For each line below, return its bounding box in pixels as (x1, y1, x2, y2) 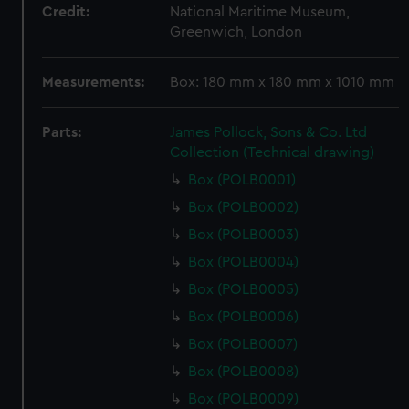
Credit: (42, 5, 90, 19)
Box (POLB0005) (188, 282, 299, 297)
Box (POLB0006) (188, 309, 299, 324)
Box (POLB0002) (188, 200, 299, 215)
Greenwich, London (170, 25, 303, 39)
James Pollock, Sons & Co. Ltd (170, 125, 368, 140)
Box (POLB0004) (188, 255, 299, 269)
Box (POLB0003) (188, 227, 299, 242)
